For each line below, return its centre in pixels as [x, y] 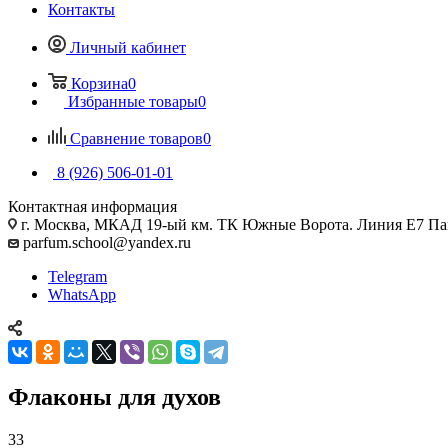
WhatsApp [82, 294]
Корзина [99, 83]
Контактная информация [92, 206]
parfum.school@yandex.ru [105, 242]
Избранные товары [133, 101]
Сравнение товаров [136, 138]
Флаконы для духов [114, 396]
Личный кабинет [128, 47]
